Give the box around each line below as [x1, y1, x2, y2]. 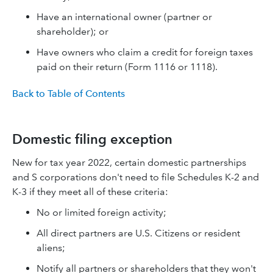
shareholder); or [37, 26, 108, 37]
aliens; [37, 241, 65, 253]
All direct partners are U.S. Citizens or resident [37, 227, 240, 239]
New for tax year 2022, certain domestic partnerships [12, 156, 246, 168]
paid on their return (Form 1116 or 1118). [37, 61, 218, 73]
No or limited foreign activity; [37, 206, 166, 218]
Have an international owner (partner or [37, 11, 212, 23]
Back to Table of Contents [12, 88, 125, 99]
